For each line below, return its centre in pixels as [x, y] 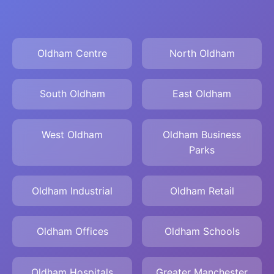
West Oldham [72, 134]
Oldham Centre [72, 53]
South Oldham [72, 94]
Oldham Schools [202, 231]
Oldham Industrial [72, 191]
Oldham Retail [202, 191]
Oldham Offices [72, 231]
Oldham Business [202, 134]
